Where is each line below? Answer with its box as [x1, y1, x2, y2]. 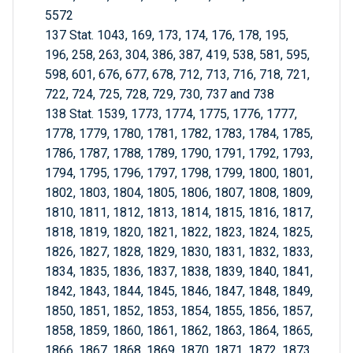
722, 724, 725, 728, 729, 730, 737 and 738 [45, 87, 274, 102]
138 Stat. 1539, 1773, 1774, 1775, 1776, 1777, [45, 106, 297, 122]
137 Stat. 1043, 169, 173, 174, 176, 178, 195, [45, 28, 288, 43]
